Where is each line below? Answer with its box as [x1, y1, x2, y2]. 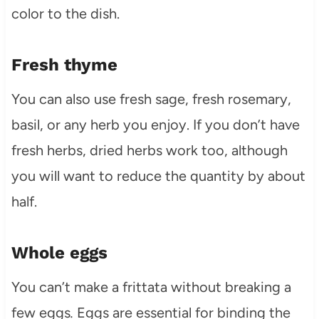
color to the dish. [11, 4, 120, 22]
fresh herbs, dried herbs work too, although [11, 141, 288, 159]
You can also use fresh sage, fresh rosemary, [11, 90, 291, 108]
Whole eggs [11, 242, 108, 263]
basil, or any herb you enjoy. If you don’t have [11, 115, 300, 133]
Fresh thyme [11, 54, 117, 75]
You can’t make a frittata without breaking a [11, 278, 291, 296]
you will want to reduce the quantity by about [11, 167, 305, 184]
